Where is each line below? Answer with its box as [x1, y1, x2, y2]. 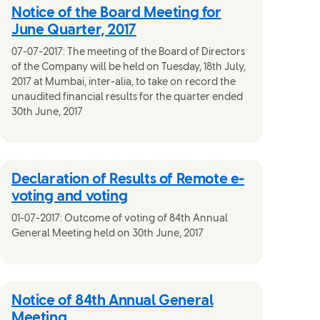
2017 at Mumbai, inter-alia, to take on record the [11, 77, 236, 88]
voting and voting [11, 189, 128, 204]
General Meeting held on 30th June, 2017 [11, 229, 204, 239]
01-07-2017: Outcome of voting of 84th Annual [11, 214, 228, 224]
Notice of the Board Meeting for [11, 6, 221, 21]
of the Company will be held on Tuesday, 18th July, [11, 62, 246, 73]
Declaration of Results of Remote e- [11, 172, 245, 187]
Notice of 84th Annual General [11, 294, 214, 309]
